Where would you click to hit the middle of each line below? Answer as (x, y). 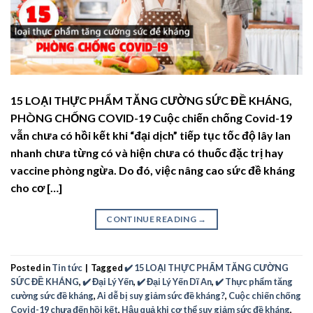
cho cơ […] (36, 188)
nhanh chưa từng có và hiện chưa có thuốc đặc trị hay (147, 153)
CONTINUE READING (152, 219)
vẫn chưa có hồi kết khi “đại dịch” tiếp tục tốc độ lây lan (151, 136)
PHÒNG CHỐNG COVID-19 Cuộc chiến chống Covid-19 (151, 118)
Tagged (108, 267)
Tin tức (67, 267)
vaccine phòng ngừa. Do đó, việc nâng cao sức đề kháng (153, 170)
